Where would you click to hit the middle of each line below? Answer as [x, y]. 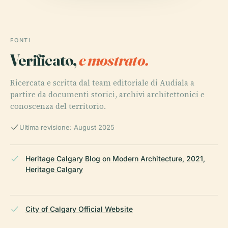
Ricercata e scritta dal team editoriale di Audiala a [102, 82]
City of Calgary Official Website [79, 209]
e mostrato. [113, 60]
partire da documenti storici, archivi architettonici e [107, 94]
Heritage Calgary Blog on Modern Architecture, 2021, [115, 158]
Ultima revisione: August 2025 [67, 127]
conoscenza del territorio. [58, 106]
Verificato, [45, 60]
